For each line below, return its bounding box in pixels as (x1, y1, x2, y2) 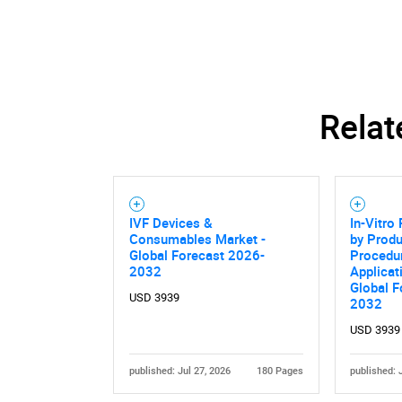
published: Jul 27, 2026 (128, 364, 231, 377)
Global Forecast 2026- (128, 245, 265, 264)
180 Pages (257, 364, 304, 377)
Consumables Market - (128, 229, 266, 248)
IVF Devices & (128, 213, 213, 232)
